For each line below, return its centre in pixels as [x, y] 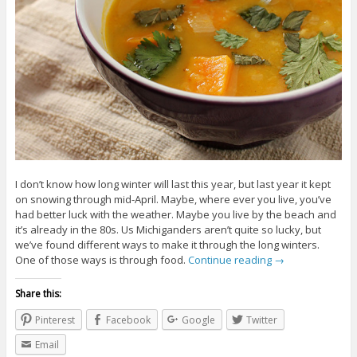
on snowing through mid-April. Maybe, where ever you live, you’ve [173, 200]
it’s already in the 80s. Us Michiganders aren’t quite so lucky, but [168, 230]
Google [198, 320]
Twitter [261, 320]
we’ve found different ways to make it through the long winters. [167, 245]
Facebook [128, 320]
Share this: [38, 294]
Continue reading [231, 260]
